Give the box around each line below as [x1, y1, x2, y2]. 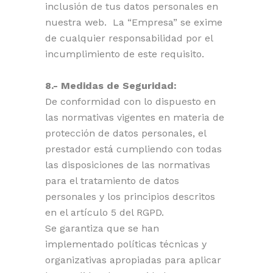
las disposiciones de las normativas [45, 159, 210, 171]
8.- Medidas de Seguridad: [45, 80, 177, 91]
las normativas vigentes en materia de [45, 112, 224, 123]
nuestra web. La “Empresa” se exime [45, 16, 222, 28]
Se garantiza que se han [45, 222, 159, 234]
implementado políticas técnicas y [45, 238, 207, 250]
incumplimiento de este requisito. [45, 48, 204, 60]
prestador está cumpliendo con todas [45, 143, 222, 155]
